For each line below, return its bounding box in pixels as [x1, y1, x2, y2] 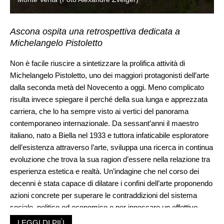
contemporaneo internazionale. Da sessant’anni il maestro [10, 118, 198, 127]
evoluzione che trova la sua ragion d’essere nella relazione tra [10, 154, 210, 163]
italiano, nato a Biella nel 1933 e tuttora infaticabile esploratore [10, 130, 208, 139]
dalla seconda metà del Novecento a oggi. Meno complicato [10, 82, 204, 91]
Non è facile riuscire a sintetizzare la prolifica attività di [10, 58, 185, 67]
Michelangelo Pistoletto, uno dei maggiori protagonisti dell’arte [10, 70, 209, 79]
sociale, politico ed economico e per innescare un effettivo [10, 202, 197, 211]
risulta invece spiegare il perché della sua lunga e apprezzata [10, 94, 207, 103]
